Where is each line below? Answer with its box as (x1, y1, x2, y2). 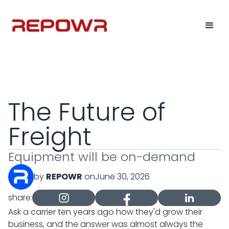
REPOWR (46, 171, 82, 182)
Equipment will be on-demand (8, 148, 195, 165)
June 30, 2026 (95, 171, 150, 182)
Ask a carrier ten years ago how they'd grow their (8, 206, 202, 218)
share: (8, 192, 32, 203)
